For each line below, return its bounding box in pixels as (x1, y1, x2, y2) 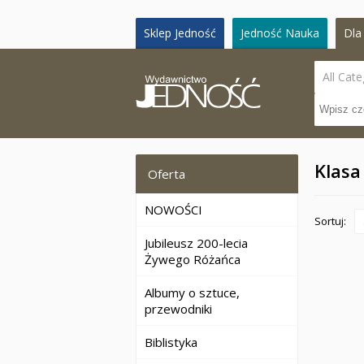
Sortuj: (314, 214, 346, 228)
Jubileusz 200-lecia (145, 235, 248, 251)
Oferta (148, 166, 185, 182)
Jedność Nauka (240, 25, 319, 41)
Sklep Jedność (144, 25, 216, 41)
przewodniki (145, 301, 212, 317)
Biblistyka (145, 334, 197, 350)
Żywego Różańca (145, 251, 240, 267)
